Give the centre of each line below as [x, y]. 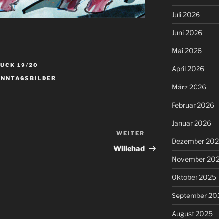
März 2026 [189, 87]
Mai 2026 [186, 51]
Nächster [162, 135]
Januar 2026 [191, 123]
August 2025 [192, 214]
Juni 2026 [187, 33]
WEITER [131, 134]
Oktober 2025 [194, 177]
